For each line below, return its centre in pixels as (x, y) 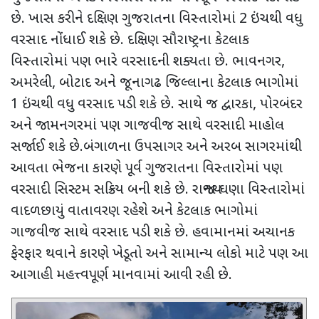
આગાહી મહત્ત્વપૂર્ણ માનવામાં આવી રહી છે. (121, 275)
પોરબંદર (281, 104)
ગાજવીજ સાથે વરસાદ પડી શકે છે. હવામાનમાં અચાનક (153, 232)
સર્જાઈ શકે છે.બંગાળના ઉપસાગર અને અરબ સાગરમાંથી (156, 147)
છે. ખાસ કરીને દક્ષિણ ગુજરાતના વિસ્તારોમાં (125, 19)
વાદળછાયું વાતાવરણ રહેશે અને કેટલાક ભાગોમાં (134, 211)
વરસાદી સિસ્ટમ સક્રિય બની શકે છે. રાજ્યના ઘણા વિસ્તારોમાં (158, 190)
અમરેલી (31, 83)
